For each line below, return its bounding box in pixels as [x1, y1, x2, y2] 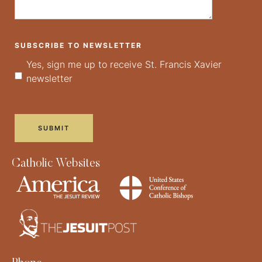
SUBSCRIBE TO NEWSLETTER [15, 41, 142, 50]
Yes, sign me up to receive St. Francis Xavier [26, 58, 222, 71]
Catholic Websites [12, 158, 100, 170]
